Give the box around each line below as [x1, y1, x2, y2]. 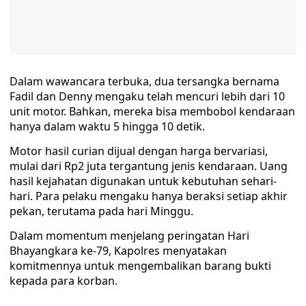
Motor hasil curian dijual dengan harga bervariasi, [10, 143, 268, 158]
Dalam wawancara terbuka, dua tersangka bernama [10, 74, 279, 89]
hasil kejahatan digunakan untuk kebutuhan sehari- [10, 173, 277, 189]
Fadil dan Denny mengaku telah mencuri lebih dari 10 [10, 89, 285, 104]
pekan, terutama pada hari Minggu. [10, 204, 193, 219]
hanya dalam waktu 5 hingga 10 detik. [10, 119, 205, 134]
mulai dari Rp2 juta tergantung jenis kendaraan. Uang [10, 158, 288, 173]
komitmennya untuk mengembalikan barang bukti [10, 258, 271, 273]
